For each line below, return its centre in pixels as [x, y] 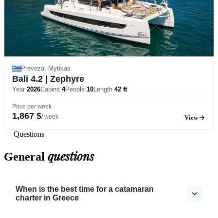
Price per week [32, 106]
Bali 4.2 [27, 79]
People [75, 89]
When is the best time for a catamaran [85, 189]
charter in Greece [47, 198]
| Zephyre [64, 79]
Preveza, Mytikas [46, 69]
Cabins [50, 89]
